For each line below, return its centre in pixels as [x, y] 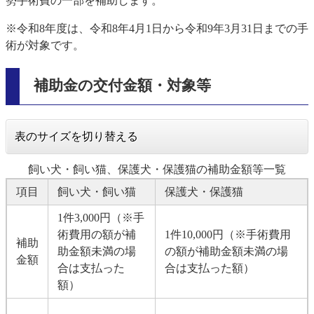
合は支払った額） [209, 268]
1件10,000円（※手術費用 [227, 234]
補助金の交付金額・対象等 [122, 86]
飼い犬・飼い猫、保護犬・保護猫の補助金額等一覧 [157, 169]
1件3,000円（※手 [101, 217]
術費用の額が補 [96, 234]
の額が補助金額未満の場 [226, 251]
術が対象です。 [45, 45]
